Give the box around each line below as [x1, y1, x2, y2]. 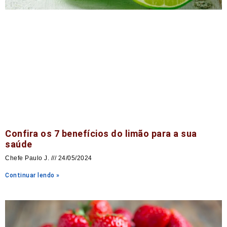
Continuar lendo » [5, 172, 60, 179]
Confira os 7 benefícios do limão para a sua [5, 128, 197, 139]
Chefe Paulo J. [5, 155, 51, 162]
